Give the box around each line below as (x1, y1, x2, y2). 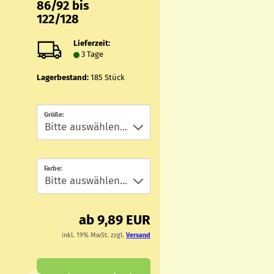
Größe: (44, 111, 65, 119)
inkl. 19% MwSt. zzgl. (61, 231, 126, 239)
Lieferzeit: (73, 39, 111, 48)
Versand (125, 231, 150, 239)
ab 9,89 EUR (78, 212, 150, 228)
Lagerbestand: (37, 73, 89, 82)
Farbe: (44, 165, 63, 172)
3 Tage (81, 50, 104, 59)
